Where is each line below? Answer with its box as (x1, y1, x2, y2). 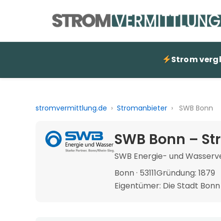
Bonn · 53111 (114, 167, 156, 179)
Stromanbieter (117, 103, 167, 113)
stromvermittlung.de (36, 103, 107, 113)
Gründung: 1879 (156, 167, 215, 179)
